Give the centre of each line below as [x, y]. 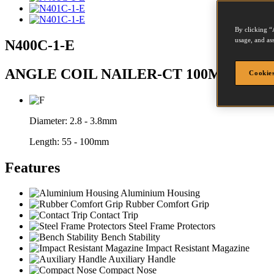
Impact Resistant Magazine [196, 248]
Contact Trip [113, 215]
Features [32, 167]
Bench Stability [129, 237]
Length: [46, 141]
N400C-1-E [40, 45]
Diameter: [50, 120]
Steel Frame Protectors [171, 226]
